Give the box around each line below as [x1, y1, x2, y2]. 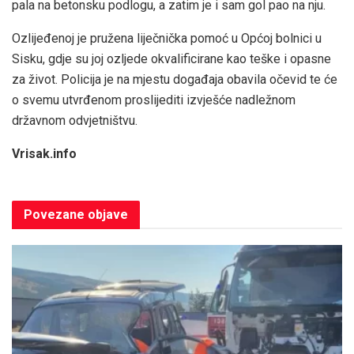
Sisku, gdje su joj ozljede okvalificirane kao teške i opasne [12, 51, 331, 67]
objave [85, 207, 128, 223]
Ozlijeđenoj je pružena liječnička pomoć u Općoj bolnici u [12, 31, 322, 47]
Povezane [24, 207, 85, 223]
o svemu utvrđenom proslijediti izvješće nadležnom [12, 92, 296, 108]
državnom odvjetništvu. [12, 113, 137, 129]
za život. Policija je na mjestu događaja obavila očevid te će [12, 72, 337, 88]
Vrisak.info [12, 146, 77, 162]
